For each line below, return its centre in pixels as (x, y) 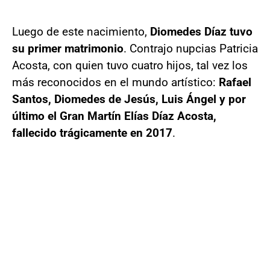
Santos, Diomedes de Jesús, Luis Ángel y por (129, 99)
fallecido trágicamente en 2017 (92, 133)
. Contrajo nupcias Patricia (191, 49)
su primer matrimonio (68, 49)
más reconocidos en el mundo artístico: (115, 82)
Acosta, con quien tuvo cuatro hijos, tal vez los (130, 65)
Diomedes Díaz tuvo (201, 32)
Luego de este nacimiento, (81, 32)
